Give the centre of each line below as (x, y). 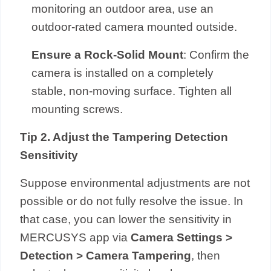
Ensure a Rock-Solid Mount (108, 54)
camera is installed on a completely (123, 73)
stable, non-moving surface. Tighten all (132, 91)
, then (206, 255)
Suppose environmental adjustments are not (135, 183)
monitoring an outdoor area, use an (123, 8)
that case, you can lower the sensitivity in (126, 219)
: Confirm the (217, 54)
